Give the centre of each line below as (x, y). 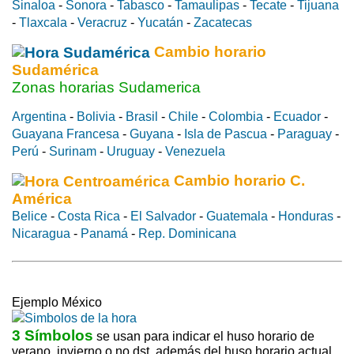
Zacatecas (223, 22)
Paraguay (305, 134)
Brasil (142, 116)
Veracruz (102, 22)
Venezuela (195, 151)
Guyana (152, 134)
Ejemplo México (57, 302)
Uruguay (131, 151)
